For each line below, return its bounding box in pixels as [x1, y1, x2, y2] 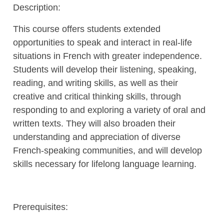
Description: [12, 2, 60, 12]
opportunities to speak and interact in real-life [12, 37, 192, 47]
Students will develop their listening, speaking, [12, 64, 196, 74]
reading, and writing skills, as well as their [12, 77, 178, 88]
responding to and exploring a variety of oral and [12, 104, 205, 115]
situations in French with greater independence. [12, 50, 202, 61]
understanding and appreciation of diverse [12, 131, 180, 142]
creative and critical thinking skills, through [12, 91, 181, 101]
